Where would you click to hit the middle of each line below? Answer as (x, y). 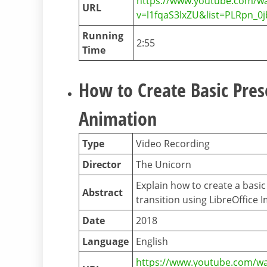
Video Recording (173, 144)
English (152, 242)
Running (103, 36)
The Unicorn (164, 165)
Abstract (103, 193)
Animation (118, 119)
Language (105, 242)
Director (102, 165)
